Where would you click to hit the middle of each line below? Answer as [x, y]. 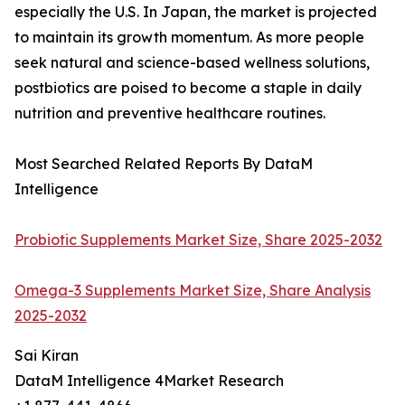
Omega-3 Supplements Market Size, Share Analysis [193, 291]
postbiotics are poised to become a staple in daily [188, 88]
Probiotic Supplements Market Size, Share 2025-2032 [198, 240]
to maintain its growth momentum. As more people [189, 38]
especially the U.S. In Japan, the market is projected [196, 12]
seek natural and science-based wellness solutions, [192, 63]
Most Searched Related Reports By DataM [164, 164]
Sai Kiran [47, 356]
